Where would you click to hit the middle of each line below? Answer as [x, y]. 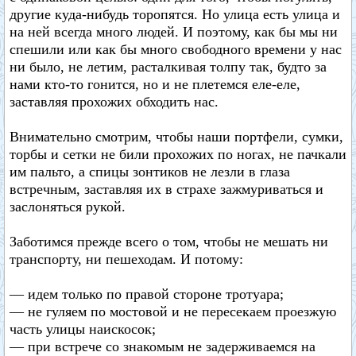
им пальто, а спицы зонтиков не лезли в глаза [150, 172]
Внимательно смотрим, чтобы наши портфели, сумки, [176, 137]
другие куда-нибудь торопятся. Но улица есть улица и [175, 14]
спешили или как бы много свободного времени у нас [176, 49]
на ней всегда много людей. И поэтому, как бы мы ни [174, 32]
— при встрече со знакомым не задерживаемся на [163, 346]
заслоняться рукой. [68, 207]
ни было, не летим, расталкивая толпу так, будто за [168, 67]
